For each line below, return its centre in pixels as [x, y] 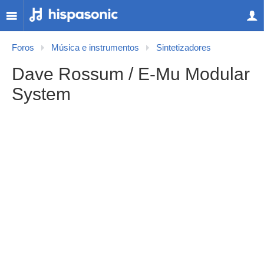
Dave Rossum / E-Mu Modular [131, 74]
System [41, 94]
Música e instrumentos [95, 48]
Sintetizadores [184, 48]
